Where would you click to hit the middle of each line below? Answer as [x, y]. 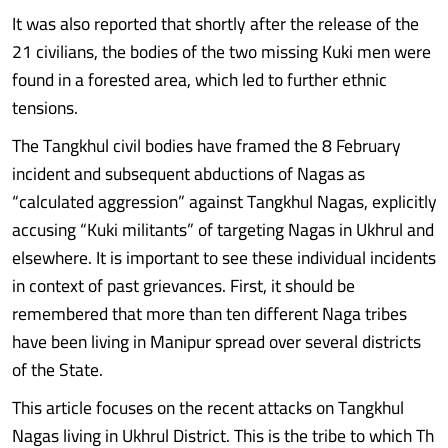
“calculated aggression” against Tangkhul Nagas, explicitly [224, 201]
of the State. [57, 369]
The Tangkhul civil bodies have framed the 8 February [206, 145]
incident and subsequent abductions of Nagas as [188, 173]
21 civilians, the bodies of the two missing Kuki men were [221, 51]
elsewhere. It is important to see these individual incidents [224, 257]
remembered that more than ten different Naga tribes [209, 313]
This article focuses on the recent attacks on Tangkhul [208, 407]
